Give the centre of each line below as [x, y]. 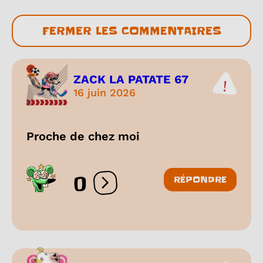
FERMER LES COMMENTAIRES [131, 31]
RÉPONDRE [200, 180]
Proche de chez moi [83, 136]
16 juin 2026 [104, 92]
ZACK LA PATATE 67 [131, 79]
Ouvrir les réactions [150, 188]
